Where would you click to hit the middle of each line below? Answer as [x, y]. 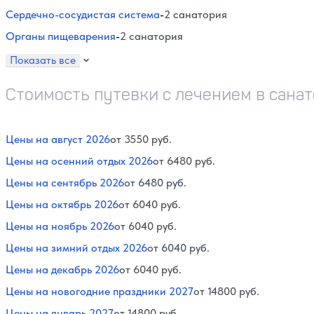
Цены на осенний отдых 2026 [79, 161]
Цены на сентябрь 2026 [65, 182]
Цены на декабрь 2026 [62, 269]
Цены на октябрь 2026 [62, 204]
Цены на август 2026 [58, 139]
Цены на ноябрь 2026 [60, 226]
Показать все [43, 60]
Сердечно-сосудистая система [83, 14]
